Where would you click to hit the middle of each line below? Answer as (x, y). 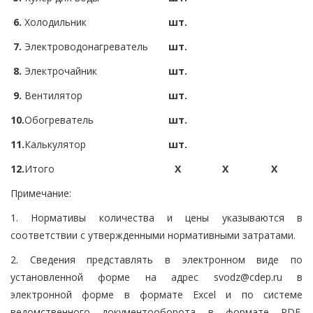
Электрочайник (61, 71)
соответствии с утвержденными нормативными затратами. (153, 235)
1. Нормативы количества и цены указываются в (156, 217)
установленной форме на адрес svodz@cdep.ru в (156, 277)
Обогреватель (59, 119)
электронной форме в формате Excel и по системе (156, 294)
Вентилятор (53, 95)
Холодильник (56, 22)
